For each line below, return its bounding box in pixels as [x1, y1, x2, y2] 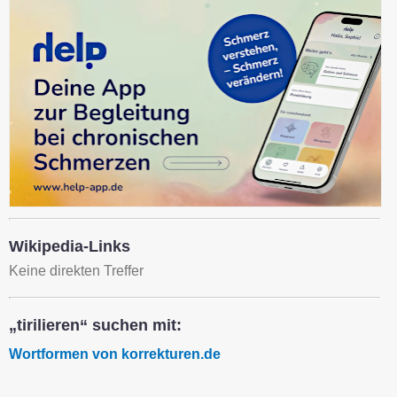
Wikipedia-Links [9, 237, 130, 255]
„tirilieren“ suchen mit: [9, 315, 182, 334]
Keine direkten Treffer [9, 262, 144, 278]
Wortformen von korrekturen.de [9, 346, 221, 362]
